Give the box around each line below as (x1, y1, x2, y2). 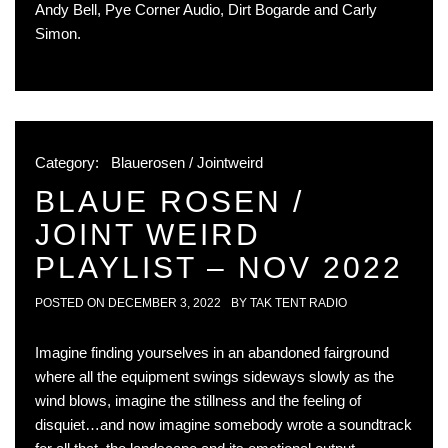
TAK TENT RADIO (250, 296, 347, 310)
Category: (35, 154, 103, 171)
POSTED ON (35, 296, 108, 310)
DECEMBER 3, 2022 (108, 296, 221, 310)
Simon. (35, 25, 81, 42)
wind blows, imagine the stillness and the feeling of (35, 392, 361, 409)
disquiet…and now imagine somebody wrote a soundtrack (35, 416, 412, 433)
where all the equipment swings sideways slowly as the (35, 368, 394, 385)
